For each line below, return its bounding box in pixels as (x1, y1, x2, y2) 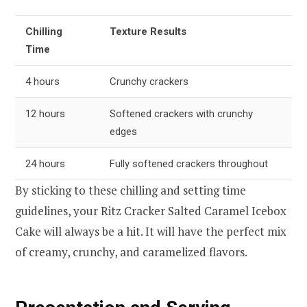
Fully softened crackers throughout (110, 158, 268, 171)
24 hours (25, 158, 65, 171)
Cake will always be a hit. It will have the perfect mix (15, 223, 286, 240)
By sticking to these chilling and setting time (15, 182, 246, 199)
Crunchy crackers (110, 75, 188, 88)
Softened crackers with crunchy (110, 108, 253, 121)
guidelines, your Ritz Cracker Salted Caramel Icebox (15, 203, 286, 219)
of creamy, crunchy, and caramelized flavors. (15, 244, 247, 260)
